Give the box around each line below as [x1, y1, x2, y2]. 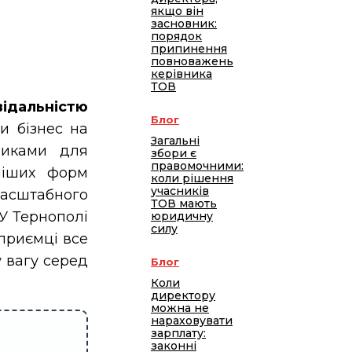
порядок [151, 29, 202, 44]
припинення [151, 42, 227, 57]
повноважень [151, 54, 233, 69]
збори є [151, 146, 196, 161]
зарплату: [151, 326, 206, 341]
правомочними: [151, 159, 244, 174]
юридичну [151, 209, 213, 224]
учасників [151, 184, 209, 199]
